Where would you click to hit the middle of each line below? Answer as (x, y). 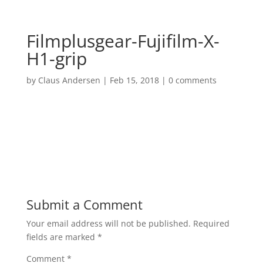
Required (211, 223)
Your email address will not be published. (108, 223)
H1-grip (56, 58)
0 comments (192, 80)
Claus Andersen (69, 80)
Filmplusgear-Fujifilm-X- (123, 41)
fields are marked (62, 237)
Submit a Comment (84, 204)
